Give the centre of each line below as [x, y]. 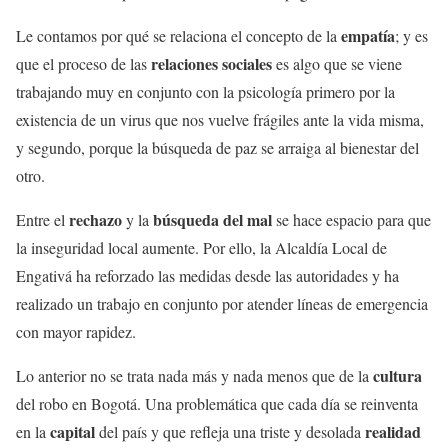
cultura [397, 375]
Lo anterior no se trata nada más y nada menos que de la [194, 375]
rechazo [95, 219]
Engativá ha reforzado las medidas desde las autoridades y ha [207, 275]
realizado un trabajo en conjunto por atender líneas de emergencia [222, 303]
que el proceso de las [83, 63]
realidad [393, 431]
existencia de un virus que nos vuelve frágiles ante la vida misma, [220, 119]
